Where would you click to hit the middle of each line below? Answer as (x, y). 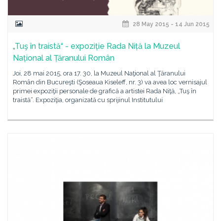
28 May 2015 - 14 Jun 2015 (170, 24)
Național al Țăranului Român (64, 58)
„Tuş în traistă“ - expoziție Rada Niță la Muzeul (96, 46)
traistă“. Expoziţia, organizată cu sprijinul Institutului (88, 100)
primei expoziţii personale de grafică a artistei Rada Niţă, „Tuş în (105, 91)
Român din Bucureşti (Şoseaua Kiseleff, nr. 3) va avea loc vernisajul (110, 82)
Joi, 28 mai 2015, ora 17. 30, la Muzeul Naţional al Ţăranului (99, 73)
